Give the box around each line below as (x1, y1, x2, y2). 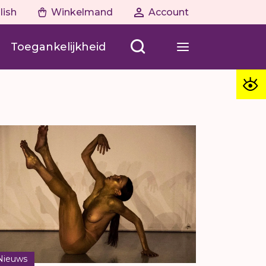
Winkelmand (51, 7, 113, 18)
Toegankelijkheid (11, 40, 106, 53)
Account (148, 7, 189, 18)
